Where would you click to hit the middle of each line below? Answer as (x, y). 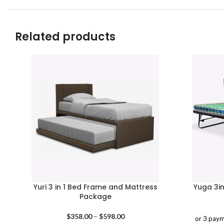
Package (95, 197)
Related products (65, 37)
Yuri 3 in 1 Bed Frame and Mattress (95, 187)
